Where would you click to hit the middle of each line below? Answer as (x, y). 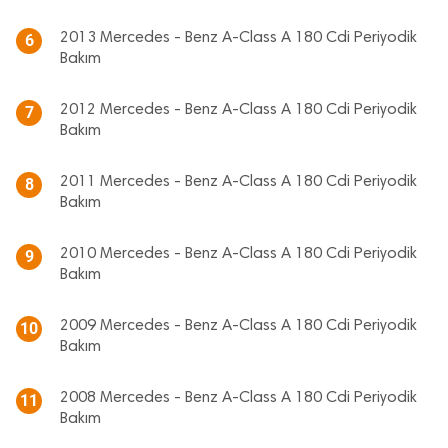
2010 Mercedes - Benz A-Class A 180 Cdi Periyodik (238, 254)
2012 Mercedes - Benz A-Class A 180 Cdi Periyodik (238, 110)
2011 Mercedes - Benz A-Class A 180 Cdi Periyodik (238, 182)
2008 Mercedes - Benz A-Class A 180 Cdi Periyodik (238, 398)
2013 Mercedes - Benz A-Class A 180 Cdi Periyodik (238, 38)
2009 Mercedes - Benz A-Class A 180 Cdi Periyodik (238, 326)
